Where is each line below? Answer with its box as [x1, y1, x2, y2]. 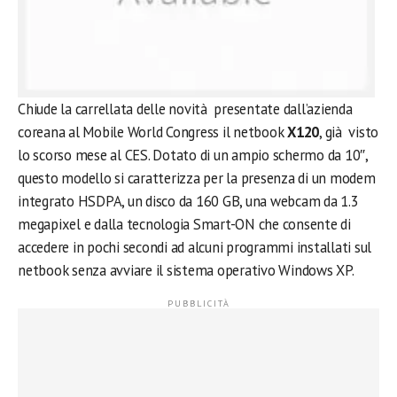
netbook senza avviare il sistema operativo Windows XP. [18, 260, 354, 280]
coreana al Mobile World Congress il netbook [18, 121, 288, 142]
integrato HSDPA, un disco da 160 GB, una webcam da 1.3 [18, 191, 359, 211]
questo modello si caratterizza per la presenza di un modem [18, 167, 376, 188]
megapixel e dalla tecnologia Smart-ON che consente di [18, 214, 351, 234]
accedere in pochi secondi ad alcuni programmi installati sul [18, 237, 372, 257]
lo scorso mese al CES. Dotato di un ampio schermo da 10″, [18, 144, 368, 165]
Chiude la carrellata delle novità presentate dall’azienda [18, 98, 353, 119]
